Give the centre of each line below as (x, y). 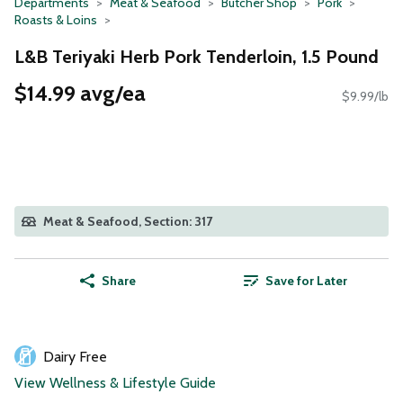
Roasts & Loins (56, 20)
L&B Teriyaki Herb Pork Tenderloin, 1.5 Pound (197, 56)
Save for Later (306, 281)
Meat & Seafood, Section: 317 (128, 222)
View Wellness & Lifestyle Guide (115, 383)
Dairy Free (75, 357)
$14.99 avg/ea (80, 94)
